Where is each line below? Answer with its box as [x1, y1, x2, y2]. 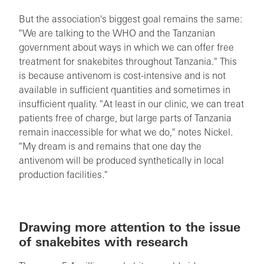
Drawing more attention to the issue [19, 222, 240, 235]
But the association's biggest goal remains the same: [19, 15, 242, 25]
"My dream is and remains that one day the [19, 142, 202, 152]
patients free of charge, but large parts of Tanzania [19, 114, 232, 124]
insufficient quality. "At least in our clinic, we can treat [19, 100, 244, 110]
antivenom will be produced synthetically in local [19, 156, 224, 166]
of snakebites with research [19, 237, 188, 250]
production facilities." [19, 170, 108, 180]
